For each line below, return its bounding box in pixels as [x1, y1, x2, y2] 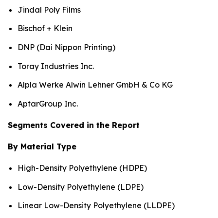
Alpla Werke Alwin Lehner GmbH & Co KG [18, 80, 173, 90]
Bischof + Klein [18, 23, 73, 34]
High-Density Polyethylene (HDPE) [18, 163, 147, 173]
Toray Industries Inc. [18, 61, 94, 71]
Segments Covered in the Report [8, 120, 140, 130]
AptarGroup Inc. [18, 99, 78, 109]
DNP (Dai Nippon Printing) [18, 42, 115, 53]
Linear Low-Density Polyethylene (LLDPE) [18, 200, 175, 211]
